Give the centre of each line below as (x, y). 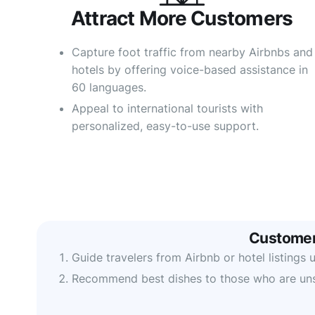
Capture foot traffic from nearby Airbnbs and (192, 52)
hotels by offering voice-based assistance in (190, 70)
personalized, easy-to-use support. (165, 126)
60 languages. (109, 88)
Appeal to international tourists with (167, 109)
